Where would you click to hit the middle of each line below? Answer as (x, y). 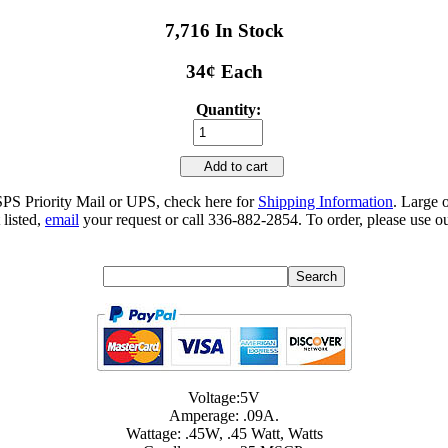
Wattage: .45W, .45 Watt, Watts (224, 434)
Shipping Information (325, 202)
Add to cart (232, 167)
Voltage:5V (224, 398)
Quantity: (228, 110)
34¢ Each (224, 71)
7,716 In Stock (224, 30)
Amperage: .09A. (224, 416)
